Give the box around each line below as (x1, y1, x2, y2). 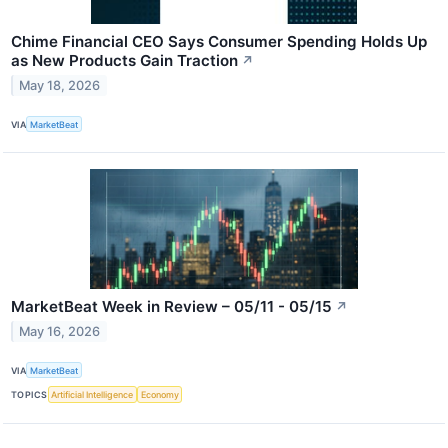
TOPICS (11, 388, 48, 400)
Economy (140, 388, 179, 400)
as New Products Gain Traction (11, 51, 238, 71)
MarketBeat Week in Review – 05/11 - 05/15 (11, 297, 332, 317)
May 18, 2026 (19, 77, 101, 93)
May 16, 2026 (19, 324, 101, 340)
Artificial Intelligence (51, 388, 134, 400)
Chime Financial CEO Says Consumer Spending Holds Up (11, 32, 427, 52)
